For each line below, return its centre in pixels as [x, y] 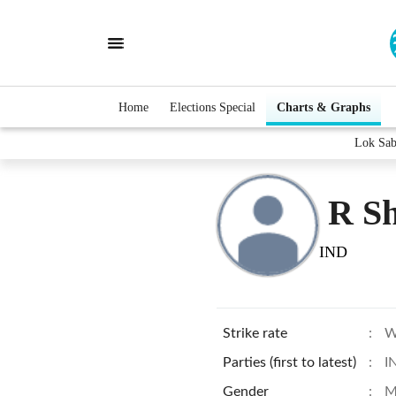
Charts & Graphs [324, 107]
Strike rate [255, 333]
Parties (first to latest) [289, 362]
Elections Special [213, 107]
